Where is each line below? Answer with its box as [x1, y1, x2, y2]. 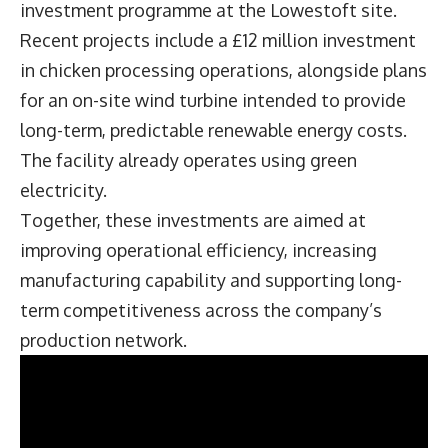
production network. [20, 328, 187, 351]
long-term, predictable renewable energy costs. [20, 118, 407, 141]
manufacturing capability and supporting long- [20, 268, 402, 291]
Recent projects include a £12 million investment [20, 28, 416, 51]
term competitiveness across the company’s [20, 298, 382, 321]
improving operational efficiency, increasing [20, 238, 377, 261]
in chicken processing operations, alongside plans [20, 58, 427, 81]
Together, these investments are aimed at [20, 208, 366, 231]
